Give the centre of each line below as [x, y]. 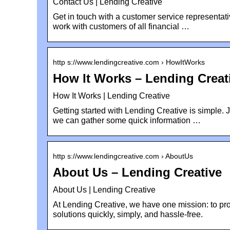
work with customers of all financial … [121, 26]
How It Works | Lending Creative [111, 95]
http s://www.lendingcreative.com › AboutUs [123, 156]
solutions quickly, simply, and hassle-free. [128, 214]
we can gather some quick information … [127, 120]
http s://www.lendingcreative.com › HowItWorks [129, 62]
